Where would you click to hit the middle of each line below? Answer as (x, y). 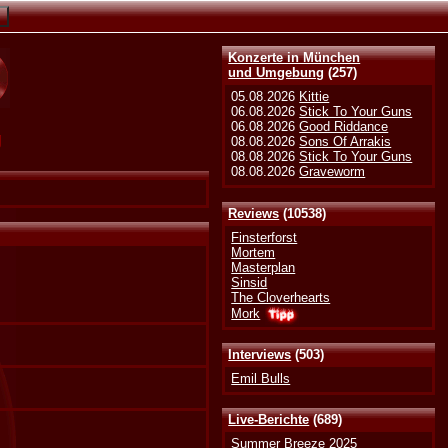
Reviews (254, 213)
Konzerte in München (294, 58)
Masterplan (263, 267)
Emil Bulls (261, 378)
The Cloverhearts (281, 297)
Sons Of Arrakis (345, 142)
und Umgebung (276, 73)
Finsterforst (264, 237)
